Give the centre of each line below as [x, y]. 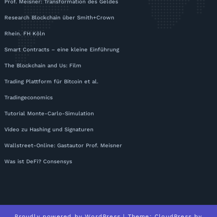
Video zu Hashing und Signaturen [49, 130]
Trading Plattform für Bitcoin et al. [51, 82]
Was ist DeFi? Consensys [38, 162]
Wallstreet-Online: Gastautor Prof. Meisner [63, 146]
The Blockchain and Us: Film [43, 66]
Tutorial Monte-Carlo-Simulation [49, 114]
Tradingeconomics [29, 98]
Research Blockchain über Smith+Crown [59, 18]
